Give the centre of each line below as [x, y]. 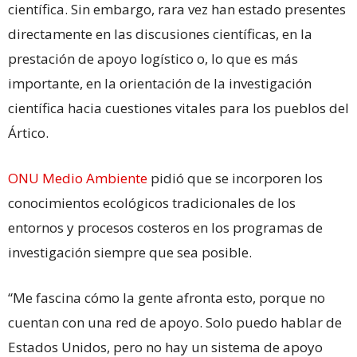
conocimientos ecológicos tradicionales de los [152, 202]
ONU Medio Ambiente [78, 178]
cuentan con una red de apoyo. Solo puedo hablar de [175, 322]
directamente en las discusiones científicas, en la [160, 33]
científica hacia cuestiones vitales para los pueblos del [178, 108]
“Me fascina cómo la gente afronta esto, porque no [167, 297]
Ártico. [28, 132]
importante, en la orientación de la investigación [160, 83]
